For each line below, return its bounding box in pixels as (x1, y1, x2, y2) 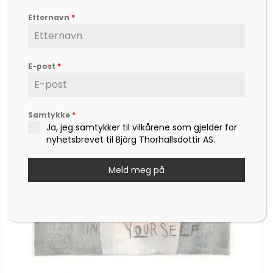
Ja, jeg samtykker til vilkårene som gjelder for (46, 121, 238, 133)
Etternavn (28, 12, 72, 23)
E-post (28, 60, 58, 71)
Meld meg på (108, 163, 165, 176)
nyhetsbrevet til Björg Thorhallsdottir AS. (46, 133, 216, 146)
